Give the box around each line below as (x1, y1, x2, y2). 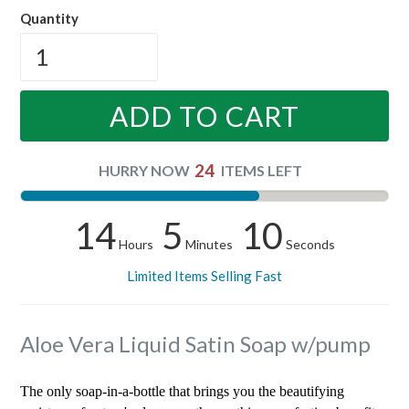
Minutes (195, 236, 244, 252)
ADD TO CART (109, 99, 300, 132)
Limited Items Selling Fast (127, 267, 282, 284)
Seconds (275, 236, 325, 252)
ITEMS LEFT (221, 161, 303, 179)
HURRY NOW (98, 161, 190, 179)
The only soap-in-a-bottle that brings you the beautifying (20, 383, 344, 400)
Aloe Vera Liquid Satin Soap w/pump (20, 330, 371, 357)
